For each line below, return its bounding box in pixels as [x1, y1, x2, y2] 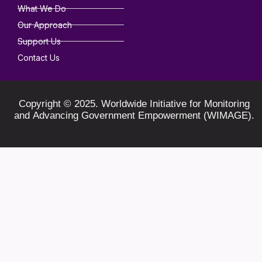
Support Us [18, 36, 61, 47]
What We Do [18, 4, 66, 14]
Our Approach [18, 20, 72, 30]
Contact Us [18, 53, 60, 63]
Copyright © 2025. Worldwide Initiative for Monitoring [18, 98, 250, 110]
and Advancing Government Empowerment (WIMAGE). [13, 110, 254, 122]
